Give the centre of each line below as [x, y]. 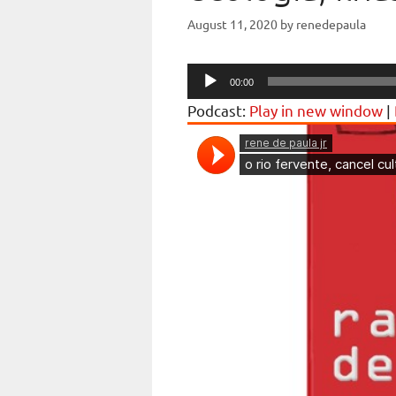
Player [208, 96]
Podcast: [218, 110]
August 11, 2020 [232, 24]
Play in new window [316, 110]
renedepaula [331, 24]
